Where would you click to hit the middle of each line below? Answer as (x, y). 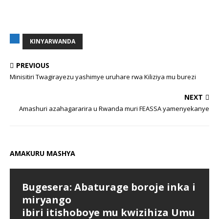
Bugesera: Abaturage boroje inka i (109, 187)
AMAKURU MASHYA (43, 153)
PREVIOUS (33, 65)
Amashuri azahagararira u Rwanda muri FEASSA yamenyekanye (114, 109)
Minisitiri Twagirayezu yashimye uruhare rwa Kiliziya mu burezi (103, 77)
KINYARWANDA (53, 41)
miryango (47, 200)
